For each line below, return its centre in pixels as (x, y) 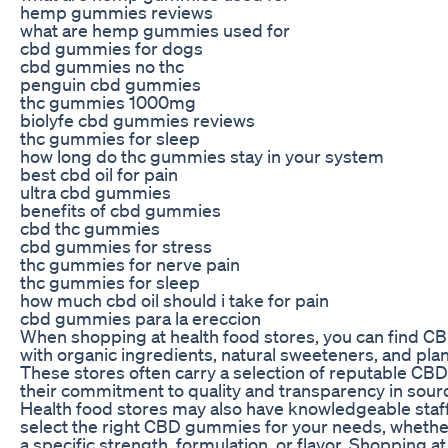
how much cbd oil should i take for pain (174, 299)
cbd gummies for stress (116, 245)
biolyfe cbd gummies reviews (137, 119)
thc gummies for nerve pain (130, 263)
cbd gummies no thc (102, 65)
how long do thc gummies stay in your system (202, 155)
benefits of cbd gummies (120, 209)
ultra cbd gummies (95, 191)
